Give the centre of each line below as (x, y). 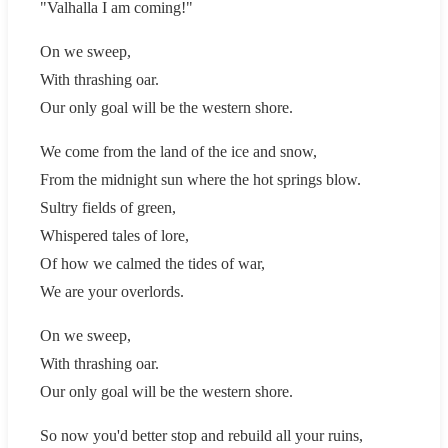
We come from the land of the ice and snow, (178, 151)
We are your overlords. (112, 291)
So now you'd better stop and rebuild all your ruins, (201, 435)
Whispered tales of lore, (114, 235)
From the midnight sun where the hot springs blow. (200, 179)
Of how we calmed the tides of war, (152, 263)
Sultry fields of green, (108, 207)
